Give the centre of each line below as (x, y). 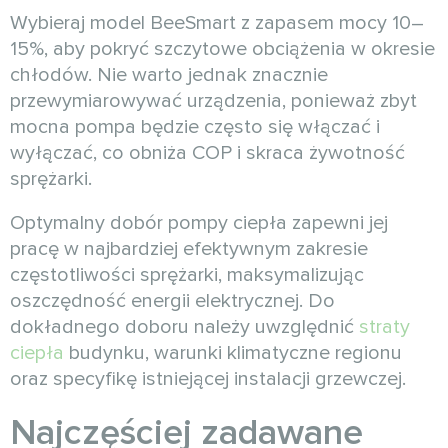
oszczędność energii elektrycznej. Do (172, 301)
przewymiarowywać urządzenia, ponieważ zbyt (213, 101)
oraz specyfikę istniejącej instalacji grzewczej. (208, 379)
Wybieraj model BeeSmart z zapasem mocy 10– (217, 23)
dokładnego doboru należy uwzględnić (184, 327)
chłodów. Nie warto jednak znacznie (169, 75)
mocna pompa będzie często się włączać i (195, 127)
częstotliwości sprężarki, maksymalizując (187, 275)
